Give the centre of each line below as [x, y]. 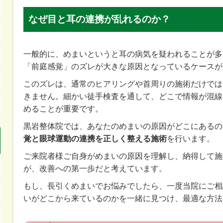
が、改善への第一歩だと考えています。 [95, 168]
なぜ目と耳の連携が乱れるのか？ [99, 19]
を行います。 [190, 138]
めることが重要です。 [63, 109]
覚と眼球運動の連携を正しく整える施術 [95, 138]
